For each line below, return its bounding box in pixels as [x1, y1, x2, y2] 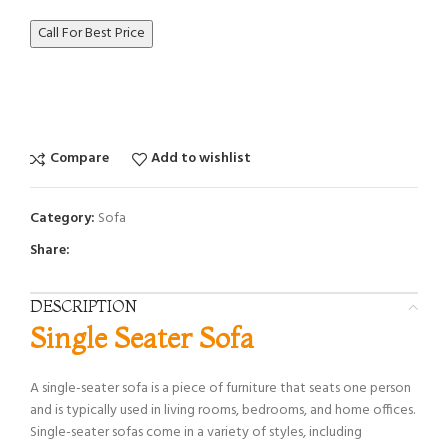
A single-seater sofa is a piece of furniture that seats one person [30, 376, 411, 400]
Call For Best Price [38, 21, 145, 45]
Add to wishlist [151, 147, 252, 171]
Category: [30, 206, 95, 230]
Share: [30, 238, 70, 262]
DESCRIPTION [30, 295, 137, 316]
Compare [49, 147, 109, 171]
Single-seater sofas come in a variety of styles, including [30, 420, 362, 444]
